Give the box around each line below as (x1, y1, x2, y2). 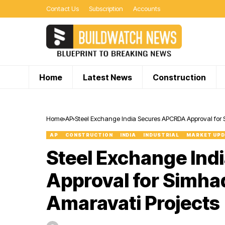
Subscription (89, 5, 123, 13)
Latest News (83, 72, 132, 82)
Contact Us (46, 5, 79, 13)
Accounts (133, 5, 160, 13)
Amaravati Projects (46, 191, 220, 214)
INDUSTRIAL (143, 132, 180, 138)
